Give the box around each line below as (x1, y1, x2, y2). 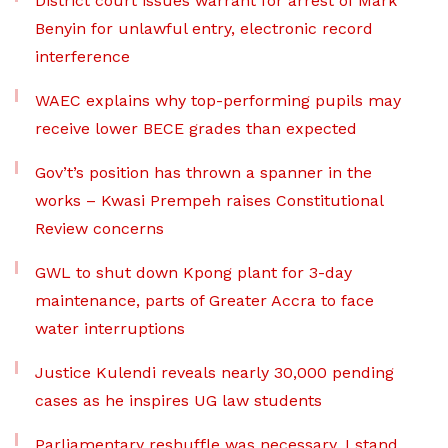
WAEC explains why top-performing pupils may (35, 90, 401, 110)
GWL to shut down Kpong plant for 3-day (35, 262, 352, 282)
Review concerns (35, 218, 164, 238)
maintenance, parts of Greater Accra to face (35, 290, 374, 310)
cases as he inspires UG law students (35, 390, 322, 410)
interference (35, 46, 130, 66)
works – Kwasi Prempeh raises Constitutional (35, 190, 383, 210)
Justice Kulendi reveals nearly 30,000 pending (35, 362, 394, 382)
